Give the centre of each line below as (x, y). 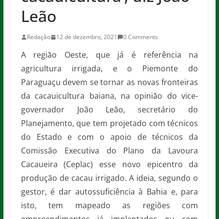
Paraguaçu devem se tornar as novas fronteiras (109, 82)
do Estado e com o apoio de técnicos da (109, 137)
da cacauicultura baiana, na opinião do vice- (109, 96)
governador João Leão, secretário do (109, 109)
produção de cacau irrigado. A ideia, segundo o (109, 178)
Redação (38, 37)
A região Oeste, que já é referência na (109, 55)
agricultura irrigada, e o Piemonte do (109, 68)
